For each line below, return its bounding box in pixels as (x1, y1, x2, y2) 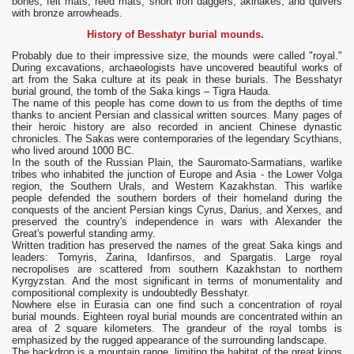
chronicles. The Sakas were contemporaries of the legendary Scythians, (12, 133, 342, 145)
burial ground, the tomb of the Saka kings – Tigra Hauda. (12, 85, 271, 98)
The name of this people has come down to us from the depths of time (12, 97, 342, 110)
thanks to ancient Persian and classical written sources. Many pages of (12, 109, 342, 122)
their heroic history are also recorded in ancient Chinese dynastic (12, 121, 342, 134)
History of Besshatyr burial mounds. (87, 28, 267, 41)
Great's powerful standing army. (12, 228, 156, 240)
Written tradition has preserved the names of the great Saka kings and (12, 239, 342, 252)
